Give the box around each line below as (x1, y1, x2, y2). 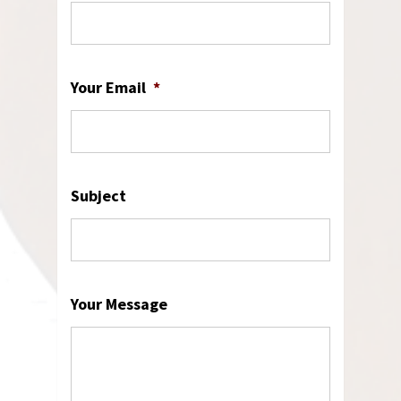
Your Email (71, 77, 147, 98)
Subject (71, 185, 127, 206)
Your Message (71, 294, 168, 314)
